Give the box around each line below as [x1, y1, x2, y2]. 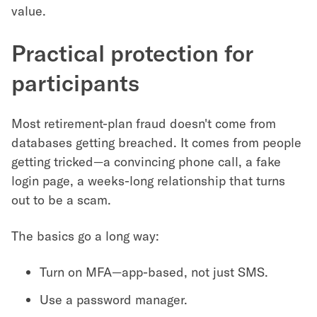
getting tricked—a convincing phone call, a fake [11, 154, 281, 169]
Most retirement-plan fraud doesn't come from [11, 115, 276, 131]
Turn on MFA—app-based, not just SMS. [40, 264, 268, 279]
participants [11, 69, 139, 96]
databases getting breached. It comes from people [11, 134, 301, 150]
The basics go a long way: [11, 228, 159, 243]
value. [11, 3, 46, 18]
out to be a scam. [11, 192, 111, 207]
